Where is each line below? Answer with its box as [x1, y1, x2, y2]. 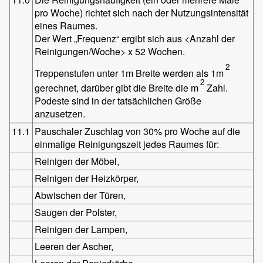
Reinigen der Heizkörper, [35, 171, 139, 185]
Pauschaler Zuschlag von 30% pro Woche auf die [35, 124, 241, 138]
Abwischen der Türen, [35, 188, 126, 202]
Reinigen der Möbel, [35, 154, 120, 168]
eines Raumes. [35, 18, 98, 32]
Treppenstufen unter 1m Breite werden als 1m [35, 66, 224, 80]
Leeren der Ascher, [35, 239, 114, 253]
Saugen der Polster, [35, 205, 117, 219]
